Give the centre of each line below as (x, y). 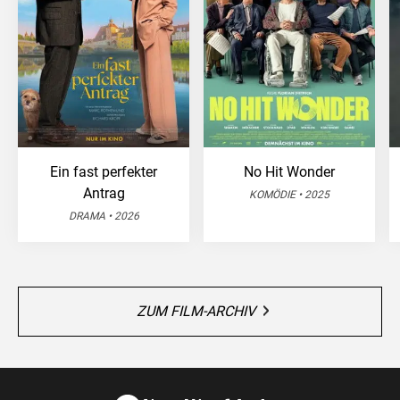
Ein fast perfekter (104, 171)
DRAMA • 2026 (104, 216)
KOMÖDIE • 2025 (289, 194)
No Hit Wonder (289, 171)
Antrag (104, 193)
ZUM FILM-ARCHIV (196, 311)
